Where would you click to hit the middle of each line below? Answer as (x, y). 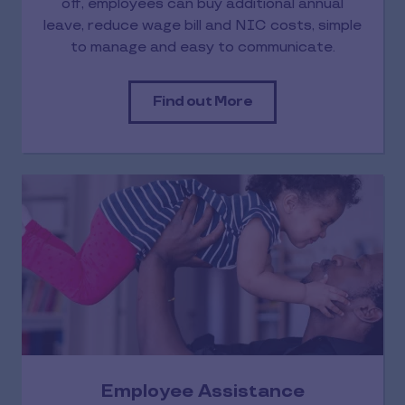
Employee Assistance (202, 391)
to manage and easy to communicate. (202, 47)
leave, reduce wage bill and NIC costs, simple (202, 25)
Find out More (202, 101)
